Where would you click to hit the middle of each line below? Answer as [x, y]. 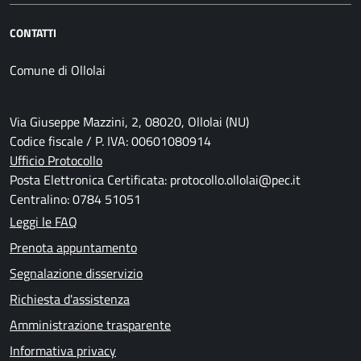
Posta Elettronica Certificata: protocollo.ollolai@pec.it [155, 180]
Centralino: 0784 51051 [75, 199]
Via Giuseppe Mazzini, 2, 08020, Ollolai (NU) [129, 122]
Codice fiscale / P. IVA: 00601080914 [110, 141]
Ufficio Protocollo [56, 160]
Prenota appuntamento [73, 247]
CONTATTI [33, 33]
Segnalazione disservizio [76, 273]
